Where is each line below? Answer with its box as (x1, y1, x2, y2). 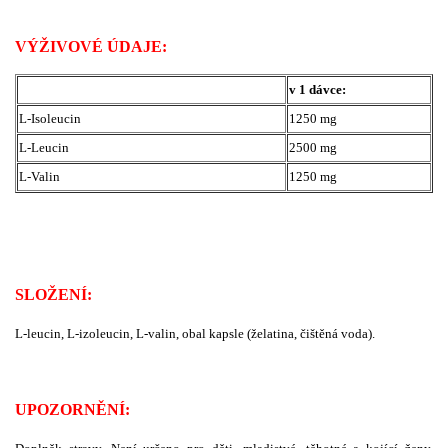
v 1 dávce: (289, 81, 346, 97)
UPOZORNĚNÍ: (15, 400, 130, 418)
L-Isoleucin (19, 110, 81, 126)
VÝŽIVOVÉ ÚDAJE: (15, 37, 167, 55)
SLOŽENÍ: (15, 285, 92, 303)
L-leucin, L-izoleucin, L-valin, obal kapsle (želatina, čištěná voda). (15, 325, 375, 341)
